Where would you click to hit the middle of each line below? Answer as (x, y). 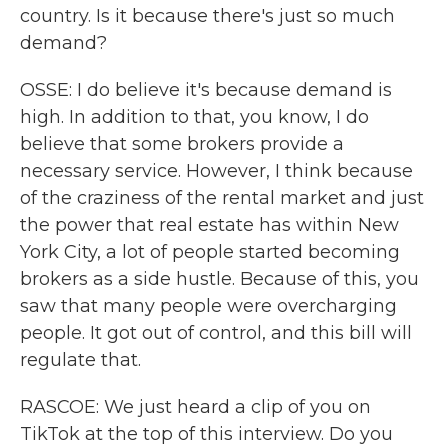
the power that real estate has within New (209, 225)
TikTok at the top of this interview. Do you (206, 434)
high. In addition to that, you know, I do (194, 117)
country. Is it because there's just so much (207, 16)
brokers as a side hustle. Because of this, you (219, 279)
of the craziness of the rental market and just (222, 198)
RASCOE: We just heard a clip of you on (195, 407)
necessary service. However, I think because (216, 171)
